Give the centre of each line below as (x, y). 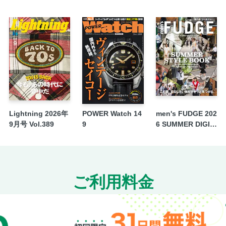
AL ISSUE (172, 135)
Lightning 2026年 (38, 114)
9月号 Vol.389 (31, 124)
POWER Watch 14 (112, 114)
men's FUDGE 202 (186, 114)
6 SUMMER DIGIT (185, 124)
